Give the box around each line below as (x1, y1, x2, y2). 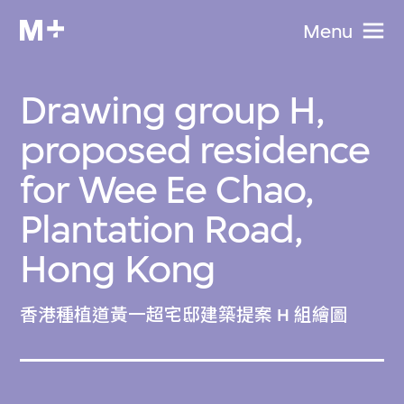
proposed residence (20, 126, 371, 173)
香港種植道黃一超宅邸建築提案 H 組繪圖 (20, 305, 349, 326)
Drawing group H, (20, 87, 325, 133)
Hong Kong (20, 245, 216, 292)
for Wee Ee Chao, (20, 166, 314, 213)
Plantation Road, (20, 206, 303, 252)
